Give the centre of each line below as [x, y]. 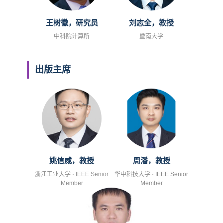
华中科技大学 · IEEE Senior [151, 174]
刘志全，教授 [151, 22]
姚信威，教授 [72, 160]
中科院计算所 [72, 36]
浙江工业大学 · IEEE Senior [72, 174]
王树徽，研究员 [72, 22]
